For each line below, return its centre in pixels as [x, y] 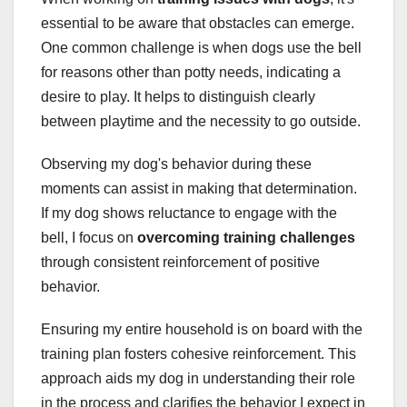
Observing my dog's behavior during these [176, 164]
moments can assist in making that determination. [199, 189]
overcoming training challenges [246, 238]
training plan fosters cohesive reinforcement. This [199, 354]
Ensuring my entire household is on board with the [202, 330]
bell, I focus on [89, 238]
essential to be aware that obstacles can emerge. [198, 24]
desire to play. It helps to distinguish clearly [178, 97]
